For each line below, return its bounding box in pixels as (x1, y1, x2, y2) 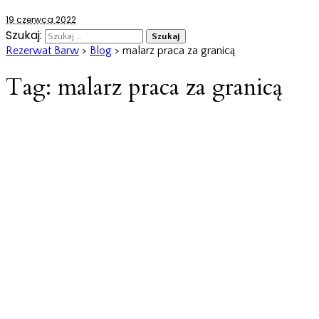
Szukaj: (6, 26, 42, 43)
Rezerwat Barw (6, 43, 79, 57)
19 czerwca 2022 (6, 13, 76, 26)
